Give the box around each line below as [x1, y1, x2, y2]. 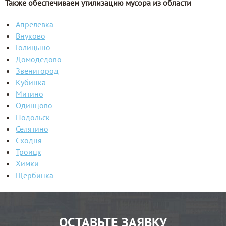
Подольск [16, 112, 50, 123]
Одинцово [16, 100, 52, 111]
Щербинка [16, 170, 53, 181]
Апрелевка [16, 19, 53, 30]
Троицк [16, 147, 41, 157]
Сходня [16, 135, 42, 146]
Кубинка [16, 77, 46, 88]
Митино [16, 89, 43, 99]
